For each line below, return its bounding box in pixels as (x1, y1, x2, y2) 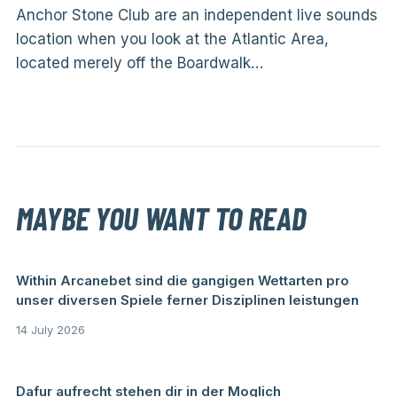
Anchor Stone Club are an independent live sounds (15, 6, 378, 24)
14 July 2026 (15, 323, 85, 337)
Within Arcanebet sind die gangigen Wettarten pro (15, 272, 349, 289)
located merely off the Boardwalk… (15, 54, 263, 72)
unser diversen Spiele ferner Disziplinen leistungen (15, 292, 359, 308)
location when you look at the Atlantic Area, (15, 30, 329, 48)
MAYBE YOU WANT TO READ (15, 198, 307, 237)
